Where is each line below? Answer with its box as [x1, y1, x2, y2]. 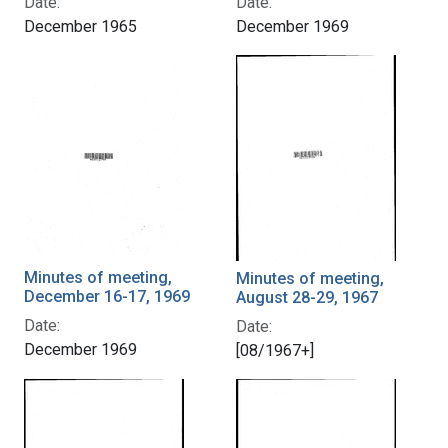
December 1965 [24, 16, 137, 36]
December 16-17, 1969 [24, 286, 190, 306]
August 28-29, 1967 [236, 287, 378, 307]
